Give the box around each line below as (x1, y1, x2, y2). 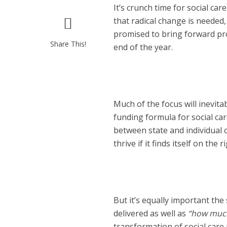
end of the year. (113, 42, 173, 53)
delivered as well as (113, 208, 188, 219)
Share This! (50, 39, 86, 49)
